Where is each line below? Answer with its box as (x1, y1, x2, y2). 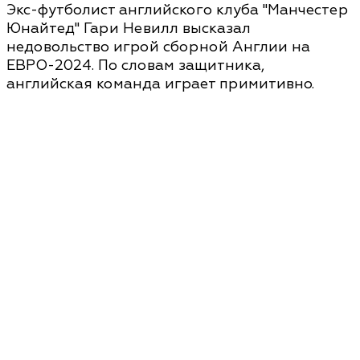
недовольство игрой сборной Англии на (6, 38, 310, 57)
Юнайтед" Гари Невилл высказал (6, 19, 251, 39)
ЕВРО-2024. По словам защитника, (6, 56, 264, 76)
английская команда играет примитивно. (6, 75, 314, 94)
